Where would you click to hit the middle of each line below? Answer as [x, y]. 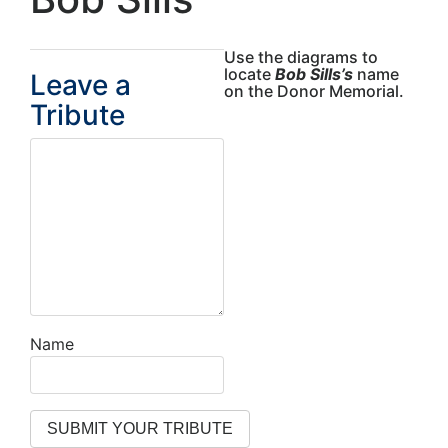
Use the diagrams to [301, 57]
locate [249, 74]
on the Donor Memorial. [314, 91]
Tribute [77, 115]
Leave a [80, 85]
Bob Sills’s [314, 74]
